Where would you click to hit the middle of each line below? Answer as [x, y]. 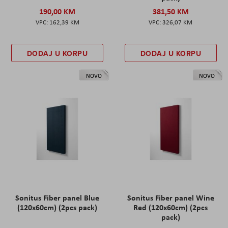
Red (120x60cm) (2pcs [171, 207]
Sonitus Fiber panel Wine [170, 198]
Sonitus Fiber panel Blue [58, 198]
